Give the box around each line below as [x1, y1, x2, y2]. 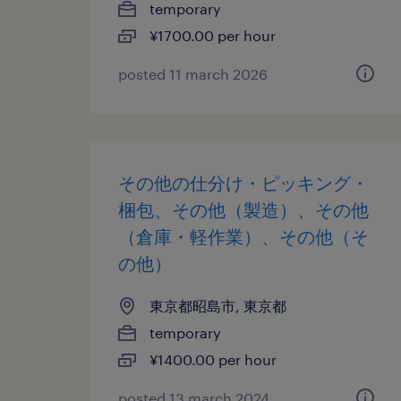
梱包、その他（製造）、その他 [118, 199, 369, 220]
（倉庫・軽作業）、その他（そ [118, 226, 369, 247]
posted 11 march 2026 [118, 65, 268, 82]
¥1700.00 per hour [149, 27, 276, 44]
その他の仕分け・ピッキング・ [118, 172, 369, 193]
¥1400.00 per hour [149, 351, 277, 368]
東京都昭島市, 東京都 [149, 297, 286, 314]
